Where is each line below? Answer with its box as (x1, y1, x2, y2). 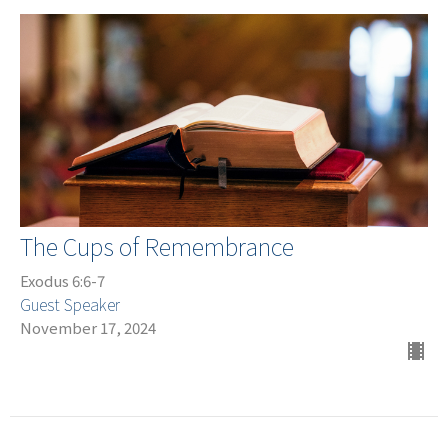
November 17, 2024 (20, 317, 156, 339)
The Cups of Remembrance (20, 228, 294, 264)
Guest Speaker (20, 292, 120, 317)
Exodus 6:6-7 (20, 270, 105, 292)
